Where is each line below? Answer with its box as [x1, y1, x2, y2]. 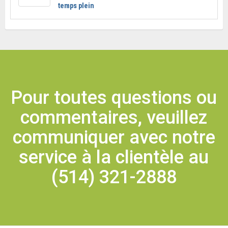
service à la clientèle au [19, 147, 209, 168]
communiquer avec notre [12, 127, 215, 148]
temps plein [58, 2, 94, 10]
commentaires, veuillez [20, 107, 208, 128]
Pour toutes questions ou [11, 87, 217, 108]
